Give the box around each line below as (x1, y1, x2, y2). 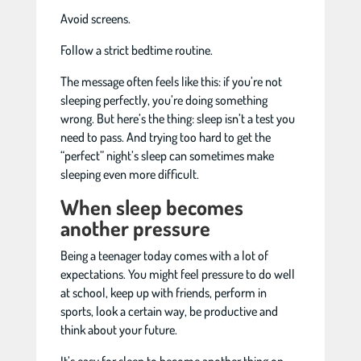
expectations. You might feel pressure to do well (60, 266, 295, 282)
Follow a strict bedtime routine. (60, 42, 213, 58)
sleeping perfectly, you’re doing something (60, 92, 268, 108)
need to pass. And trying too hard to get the (60, 129, 271, 145)
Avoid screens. (60, 10, 131, 27)
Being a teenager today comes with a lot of (60, 247, 268, 263)
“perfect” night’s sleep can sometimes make (60, 147, 274, 164)
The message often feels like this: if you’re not (60, 73, 282, 89)
